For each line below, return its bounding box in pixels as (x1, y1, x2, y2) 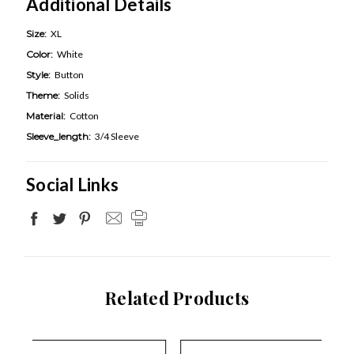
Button (55, 68, 84, 81)
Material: (26, 109, 66, 122)
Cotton (70, 109, 99, 122)
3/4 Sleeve (95, 130, 139, 142)
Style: (26, 68, 51, 81)
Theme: (26, 88, 60, 101)
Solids (64, 88, 89, 101)
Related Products (105, 285, 249, 310)
